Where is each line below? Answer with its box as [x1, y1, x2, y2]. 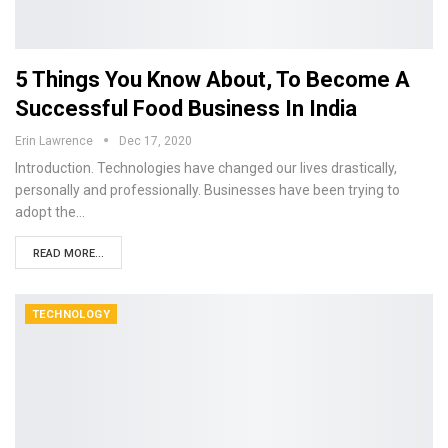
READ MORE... [33, 246, 104, 260]
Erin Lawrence [15, 133, 96, 148]
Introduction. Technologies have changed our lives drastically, [15, 159, 397, 176]
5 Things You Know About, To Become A [15, 66, 410, 92]
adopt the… [15, 203, 85, 220]
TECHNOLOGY [32, 307, 110, 321]
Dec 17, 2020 [119, 133, 192, 148]
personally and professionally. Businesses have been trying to [15, 181, 400, 198]
